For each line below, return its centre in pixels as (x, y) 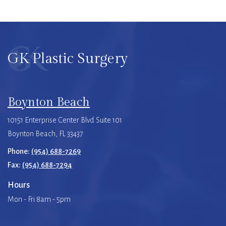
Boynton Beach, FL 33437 (45, 133)
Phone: (19, 151)
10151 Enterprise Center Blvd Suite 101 (65, 120)
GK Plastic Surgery (68, 58)
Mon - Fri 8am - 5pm (39, 199)
